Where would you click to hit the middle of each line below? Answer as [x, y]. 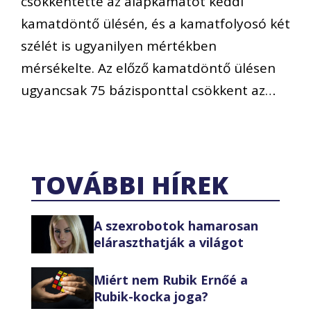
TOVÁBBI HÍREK [130, 185]
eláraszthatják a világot [169, 243]
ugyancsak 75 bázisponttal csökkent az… [148, 91]
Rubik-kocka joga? [151, 296]
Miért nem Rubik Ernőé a [171, 279]
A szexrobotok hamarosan [176, 226]
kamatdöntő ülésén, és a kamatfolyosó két [155, 24]
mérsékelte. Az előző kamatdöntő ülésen [148, 68]
